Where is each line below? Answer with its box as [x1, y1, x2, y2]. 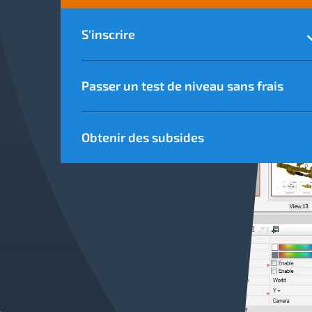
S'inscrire [81, 26, 135, 42]
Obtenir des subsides [81, 130, 207, 145]
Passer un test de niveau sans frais [81, 78, 283, 93]
